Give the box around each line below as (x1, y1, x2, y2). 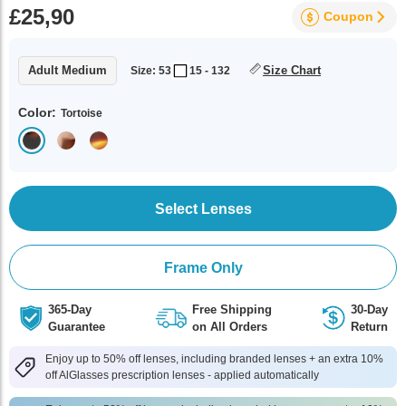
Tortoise (61, 106, 102, 120)
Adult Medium (28, 63, 107, 77)
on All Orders (191, 320, 267, 333)
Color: (18, 105, 56, 120)
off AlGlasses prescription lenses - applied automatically (45, 369, 319, 382)
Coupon (324, 9, 373, 24)
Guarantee (48, 320, 105, 333)
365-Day (48, 303, 92, 316)
